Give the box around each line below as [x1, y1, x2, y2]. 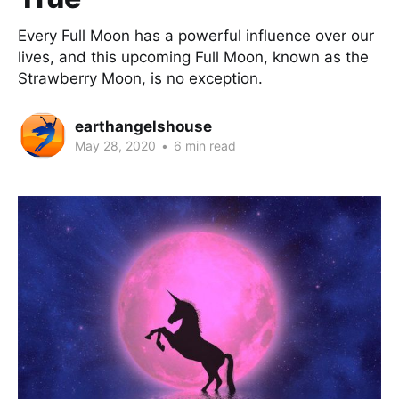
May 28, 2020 [75, 137, 156, 153]
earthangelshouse [75, 117, 212, 135]
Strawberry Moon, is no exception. [18, 69, 263, 87]
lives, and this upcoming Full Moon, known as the [18, 48, 369, 66]
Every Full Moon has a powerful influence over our [18, 27, 374, 45]
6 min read [170, 137, 236, 153]
